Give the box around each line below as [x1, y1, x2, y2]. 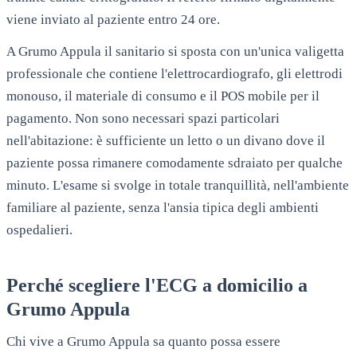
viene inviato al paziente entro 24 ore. [6, 11, 220, 27]
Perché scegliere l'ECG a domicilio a [6, 274, 308, 296]
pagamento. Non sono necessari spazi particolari [6, 110, 280, 126]
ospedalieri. [6, 222, 73, 237]
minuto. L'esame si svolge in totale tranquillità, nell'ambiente [6, 177, 349, 193]
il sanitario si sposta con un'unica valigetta [101, 43, 344, 59]
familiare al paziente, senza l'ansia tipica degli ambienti [6, 199, 319, 215]
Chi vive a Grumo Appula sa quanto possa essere [6, 333, 280, 349]
